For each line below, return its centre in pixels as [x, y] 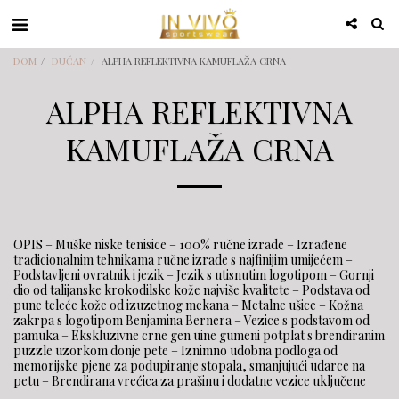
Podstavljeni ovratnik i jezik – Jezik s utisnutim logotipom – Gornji [194, 275]
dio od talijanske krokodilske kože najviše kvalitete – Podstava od [191, 290]
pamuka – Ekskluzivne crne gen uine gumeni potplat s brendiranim [199, 335]
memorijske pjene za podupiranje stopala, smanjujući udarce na [189, 366]
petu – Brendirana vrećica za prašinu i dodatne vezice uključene [190, 381]
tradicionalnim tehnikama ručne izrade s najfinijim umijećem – [183, 260]
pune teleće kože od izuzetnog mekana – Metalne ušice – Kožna [188, 305]
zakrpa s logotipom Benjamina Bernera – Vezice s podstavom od [191, 320]
